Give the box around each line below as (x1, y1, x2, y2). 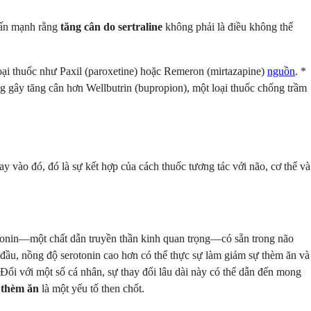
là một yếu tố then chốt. (39, 283, 144, 295)
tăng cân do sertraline (60, 20, 162, 33)
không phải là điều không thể (162, 20, 293, 33)
